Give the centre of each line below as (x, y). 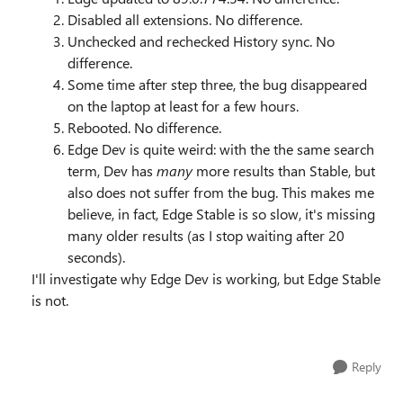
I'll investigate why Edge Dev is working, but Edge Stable (206, 278)
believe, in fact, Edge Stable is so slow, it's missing (221, 214)
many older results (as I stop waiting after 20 (206, 235)
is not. (52, 300)
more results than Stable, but (284, 170)
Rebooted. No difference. (144, 127)
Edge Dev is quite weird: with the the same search (221, 149)
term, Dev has (112, 170)
